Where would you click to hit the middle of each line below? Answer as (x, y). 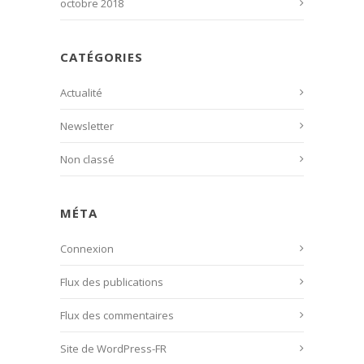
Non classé (87, 160)
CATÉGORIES (102, 57)
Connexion (87, 249)
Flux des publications (112, 282)
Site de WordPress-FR (113, 349)
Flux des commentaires (117, 316)
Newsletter (87, 126)
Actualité (81, 93)
